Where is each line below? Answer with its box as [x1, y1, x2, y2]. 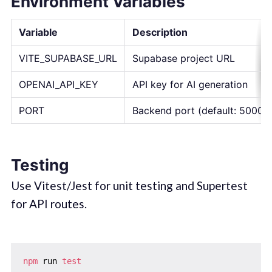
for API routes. [10, 196, 87, 211]
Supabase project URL [132, 52, 235, 64]
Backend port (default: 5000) [132, 104, 267, 117]
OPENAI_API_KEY [18, 78, 98, 90]
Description [132, 25, 188, 38]
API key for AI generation [132, 78, 248, 90]
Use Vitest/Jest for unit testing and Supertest [10, 178, 248, 192]
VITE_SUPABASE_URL [18, 52, 117, 64]
